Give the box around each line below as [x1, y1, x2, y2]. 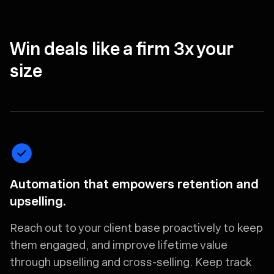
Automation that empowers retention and [10, 176, 259, 191]
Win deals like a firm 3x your [10, 38, 233, 59]
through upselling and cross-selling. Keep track [10, 255, 251, 268]
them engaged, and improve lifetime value [10, 238, 228, 251]
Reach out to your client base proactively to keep [10, 221, 263, 234]
